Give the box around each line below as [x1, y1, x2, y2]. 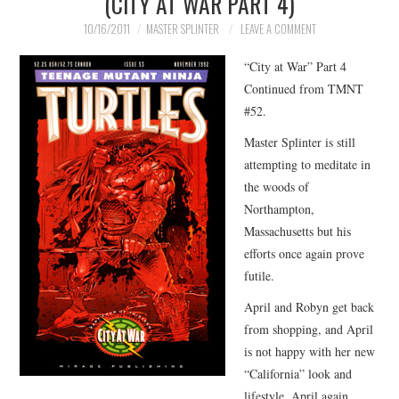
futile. [244, 266, 275, 284]
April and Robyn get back [244, 297, 375, 315]
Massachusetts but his [244, 222, 352, 240]
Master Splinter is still [244, 133, 356, 151]
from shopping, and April [244, 320, 374, 338]
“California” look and [244, 364, 353, 382]
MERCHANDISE [37, 20, 128, 43]
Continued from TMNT [244, 79, 364, 97]
